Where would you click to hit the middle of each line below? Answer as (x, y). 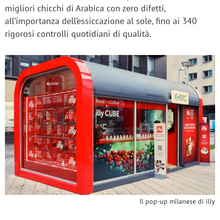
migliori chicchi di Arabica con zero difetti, (85, 8)
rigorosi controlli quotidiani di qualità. (78, 34)
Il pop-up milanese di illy (177, 202)
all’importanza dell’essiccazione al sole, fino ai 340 (101, 21)
